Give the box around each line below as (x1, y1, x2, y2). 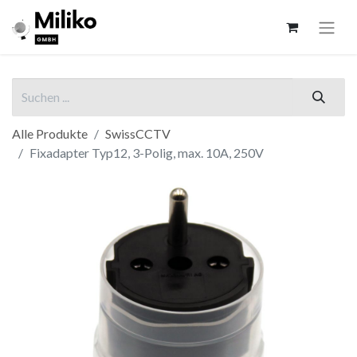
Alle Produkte (12, 125, 88, 141)
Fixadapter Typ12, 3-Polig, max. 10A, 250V (29, 144, 264, 160)
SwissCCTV (105, 125, 171, 141)
